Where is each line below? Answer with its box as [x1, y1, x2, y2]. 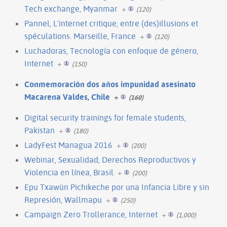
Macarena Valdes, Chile [24, 91, 110, 102]
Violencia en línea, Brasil [24, 167, 113, 177]
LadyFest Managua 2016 [24, 139, 112, 150]
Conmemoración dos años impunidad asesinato [24, 79, 196, 89]
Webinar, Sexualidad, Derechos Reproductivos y [24, 154, 196, 165]
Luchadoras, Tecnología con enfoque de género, [24, 45, 198, 56]
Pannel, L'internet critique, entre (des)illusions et [24, 18, 198, 28]
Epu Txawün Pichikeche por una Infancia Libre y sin [24, 181, 209, 192]
